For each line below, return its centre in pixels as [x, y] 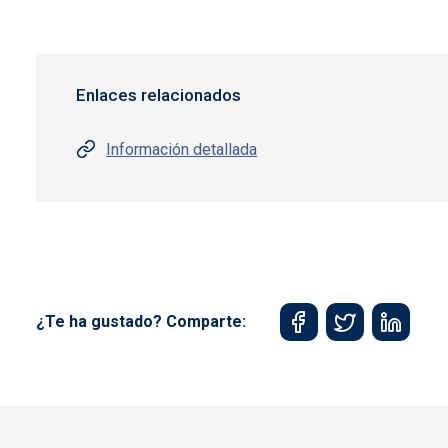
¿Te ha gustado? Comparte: [141, 321]
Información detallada [181, 149]
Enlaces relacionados [158, 95]
